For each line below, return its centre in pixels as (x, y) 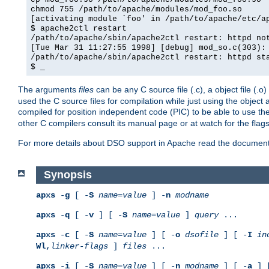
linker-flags (79, 246)
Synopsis (68, 175)
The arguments (48, 90)
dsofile (202, 234)
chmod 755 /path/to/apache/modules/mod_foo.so (136, 10)
